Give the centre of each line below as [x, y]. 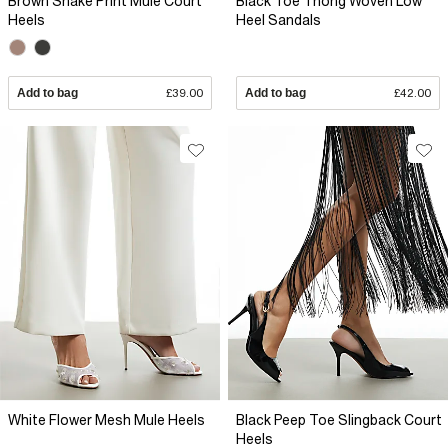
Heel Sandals [278, 20]
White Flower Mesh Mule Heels [106, 419]
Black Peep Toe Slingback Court [339, 419]
